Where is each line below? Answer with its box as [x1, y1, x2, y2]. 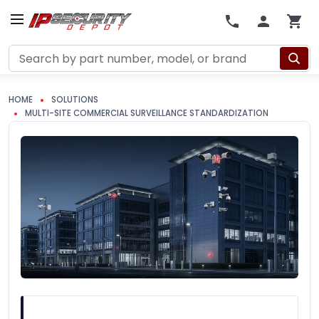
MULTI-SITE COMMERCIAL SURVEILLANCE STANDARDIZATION [25, 108, 268, 119]
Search [9, 58, 48, 75]
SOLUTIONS [51, 94, 98, 105]
